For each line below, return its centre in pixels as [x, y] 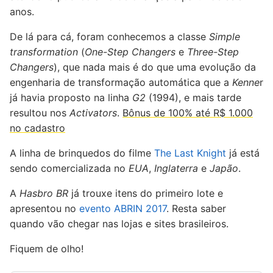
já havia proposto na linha [71, 98]
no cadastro [37, 128]
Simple [225, 37]
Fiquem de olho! [47, 249]
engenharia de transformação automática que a [121, 83]
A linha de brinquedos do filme [82, 153]
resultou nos [40, 113]
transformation [44, 52]
